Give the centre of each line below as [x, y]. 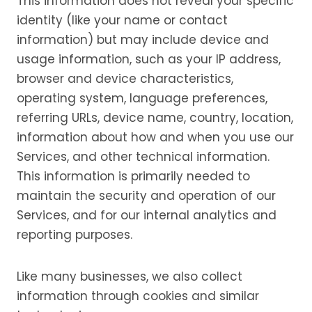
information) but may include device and [143, 40]
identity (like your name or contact [122, 20]
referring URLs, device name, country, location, [155, 118]
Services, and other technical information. [143, 157]
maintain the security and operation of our [146, 196]
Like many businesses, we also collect [130, 276]
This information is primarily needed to [133, 176]
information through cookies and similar [138, 296]
